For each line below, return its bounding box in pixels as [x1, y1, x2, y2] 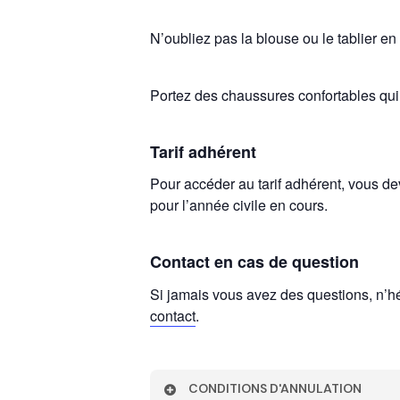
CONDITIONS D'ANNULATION [188, 379, 362, 396]
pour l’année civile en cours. [150, 195, 329, 215]
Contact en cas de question [150, 250, 360, 273]
